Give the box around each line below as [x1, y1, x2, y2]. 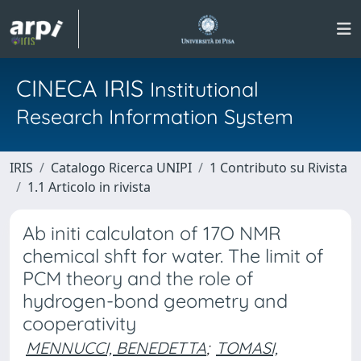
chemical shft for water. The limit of [23, 244, 324, 268]
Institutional [150, 77, 259, 102]
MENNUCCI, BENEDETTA [26, 338, 206, 358]
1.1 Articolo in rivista [27, 178, 151, 196]
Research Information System [16, 104, 293, 129]
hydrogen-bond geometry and [23, 289, 288, 313]
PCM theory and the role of [23, 267, 254, 290]
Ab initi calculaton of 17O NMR [23, 222, 281, 245]
